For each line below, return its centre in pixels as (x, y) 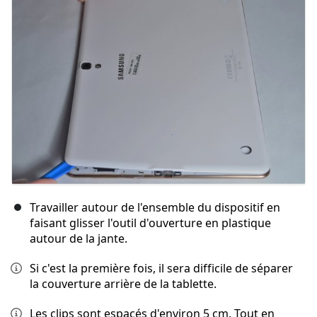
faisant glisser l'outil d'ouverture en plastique (150, 223)
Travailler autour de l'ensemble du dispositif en (155, 208)
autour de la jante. (79, 239)
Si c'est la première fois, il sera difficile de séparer (161, 269)
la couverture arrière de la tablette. (123, 284)
